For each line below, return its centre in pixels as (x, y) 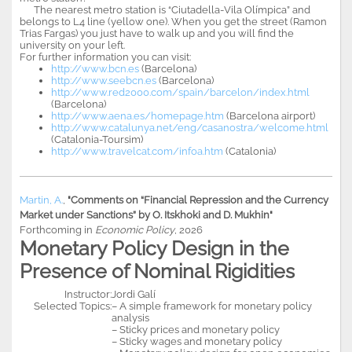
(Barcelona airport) (269, 115)
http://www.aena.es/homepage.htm (137, 115)
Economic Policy (135, 229)
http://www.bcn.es (95, 68)
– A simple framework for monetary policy (212, 306)
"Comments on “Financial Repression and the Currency (198, 200)
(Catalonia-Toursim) (97, 139)
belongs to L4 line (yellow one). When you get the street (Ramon (173, 21)
